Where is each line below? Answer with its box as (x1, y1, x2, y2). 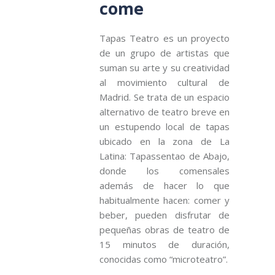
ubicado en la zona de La (99, 134, 230, 147)
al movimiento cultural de (99, 76, 230, 88)
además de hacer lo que (99, 179, 230, 192)
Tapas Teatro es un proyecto (99, 31, 230, 44)
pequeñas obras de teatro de (99, 223, 230, 236)
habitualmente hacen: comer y (99, 193, 230, 206)
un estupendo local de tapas (99, 120, 230, 133)
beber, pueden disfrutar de (99, 208, 230, 221)
